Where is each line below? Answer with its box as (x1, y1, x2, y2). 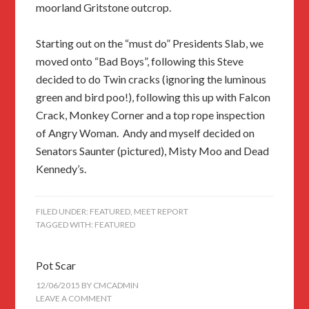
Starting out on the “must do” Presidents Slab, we (36, 37, 264, 50)
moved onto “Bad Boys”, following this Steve (36, 54, 244, 68)
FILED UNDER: (36, 206, 90, 217)
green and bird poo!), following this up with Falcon (36, 90, 271, 104)
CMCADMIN (93, 280, 139, 291)
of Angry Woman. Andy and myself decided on (36, 126, 255, 140)
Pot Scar (36, 259, 77, 272)
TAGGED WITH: (36, 219, 95, 230)
